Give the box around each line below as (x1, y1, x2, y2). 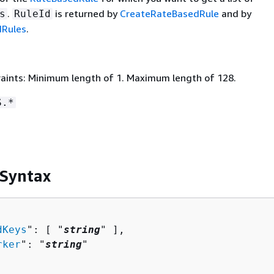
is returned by (52, 7, 120, 20)
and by (218, 7, 251, 20)
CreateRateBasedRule (119, 7, 219, 20)
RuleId (13, 8, 51, 20)
